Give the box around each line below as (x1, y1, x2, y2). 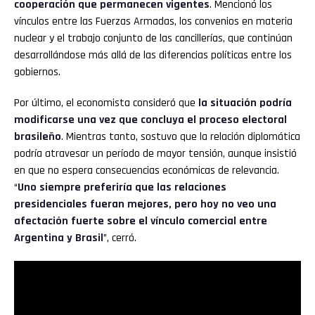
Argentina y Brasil (14, 231, 103, 246)
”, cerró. (103, 231, 136, 246)
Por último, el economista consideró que (14, 96, 195, 111)
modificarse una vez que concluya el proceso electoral (14, 112, 287, 128)
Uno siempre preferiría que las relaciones (18, 180, 226, 195)
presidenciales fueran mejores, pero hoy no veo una (14, 197, 276, 212)
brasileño (14, 129, 61, 145)
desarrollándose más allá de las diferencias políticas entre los (14, 48, 292, 63)
